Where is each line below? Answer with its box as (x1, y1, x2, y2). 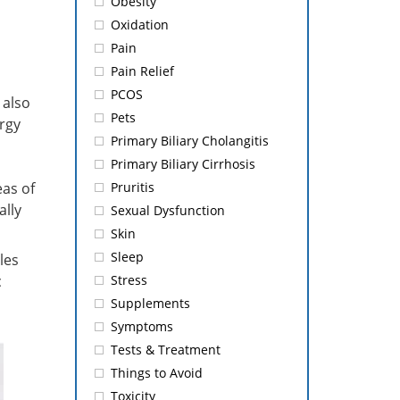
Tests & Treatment (110, 341, 221, 358)
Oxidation (110, 16, 169, 33)
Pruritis (110, 179, 154, 196)
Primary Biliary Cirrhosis (110, 155, 255, 172)
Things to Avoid (110, 364, 203, 381)
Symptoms (110, 318, 173, 335)
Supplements (110, 295, 190, 312)
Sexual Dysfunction (110, 202, 225, 219)
